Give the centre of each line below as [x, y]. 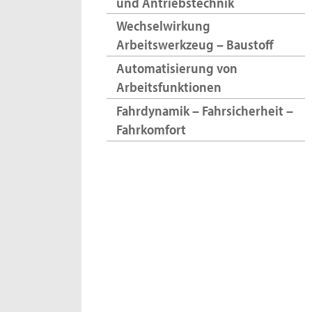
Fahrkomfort [151, 130]
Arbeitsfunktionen [169, 87]
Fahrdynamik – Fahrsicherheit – [204, 111]
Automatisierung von [177, 68]
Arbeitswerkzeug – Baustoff [195, 45]
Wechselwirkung [163, 26]
